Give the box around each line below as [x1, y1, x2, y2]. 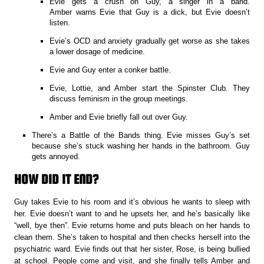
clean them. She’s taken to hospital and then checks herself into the [14, 232, 250, 242]
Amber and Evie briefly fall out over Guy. [49, 112, 189, 121]
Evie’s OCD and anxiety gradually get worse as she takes [49, 36, 250, 45]
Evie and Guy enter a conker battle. [49, 65, 171, 74]
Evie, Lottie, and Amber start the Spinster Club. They [49, 83, 250, 93]
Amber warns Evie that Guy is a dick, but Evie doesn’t [49, 7, 250, 16]
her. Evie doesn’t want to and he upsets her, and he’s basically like [14, 209, 250, 218]
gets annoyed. [32, 151, 81, 161]
